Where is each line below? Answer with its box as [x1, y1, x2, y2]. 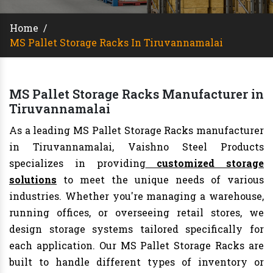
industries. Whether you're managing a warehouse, [9, 190, 264, 203]
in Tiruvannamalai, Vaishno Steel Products [9, 140, 264, 154]
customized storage [145, 157, 264, 170]
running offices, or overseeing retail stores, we [9, 206, 264, 219]
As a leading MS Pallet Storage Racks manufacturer [9, 124, 264, 137]
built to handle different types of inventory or [9, 255, 264, 269]
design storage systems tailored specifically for [9, 222, 264, 236]
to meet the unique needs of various [57, 173, 264, 186]
